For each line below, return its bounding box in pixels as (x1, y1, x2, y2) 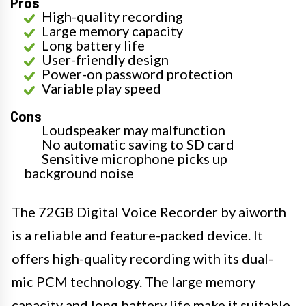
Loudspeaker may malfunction (42, 122, 225, 138)
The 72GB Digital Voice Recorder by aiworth (12, 204, 286, 220)
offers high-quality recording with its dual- (12, 250, 273, 266)
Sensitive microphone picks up (42, 150, 227, 167)
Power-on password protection (42, 66, 233, 82)
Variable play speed (42, 80, 161, 96)
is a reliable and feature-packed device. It (12, 227, 263, 243)
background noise (24, 165, 134, 181)
